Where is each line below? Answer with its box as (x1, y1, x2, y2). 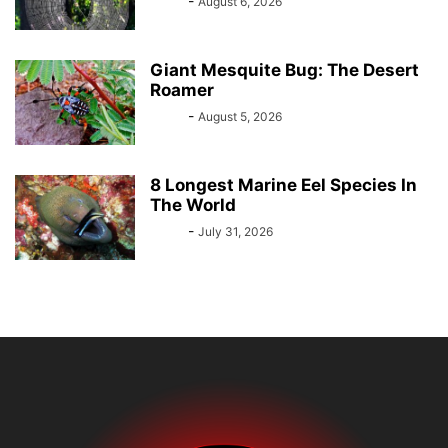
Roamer (150, 80, 214, 101)
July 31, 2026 (198, 224, 273, 240)
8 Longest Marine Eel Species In (150, 175, 417, 196)
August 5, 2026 (198, 109, 282, 125)
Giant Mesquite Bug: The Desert (150, 60, 419, 81)
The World (150, 195, 236, 216)
